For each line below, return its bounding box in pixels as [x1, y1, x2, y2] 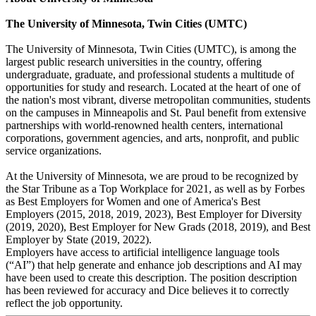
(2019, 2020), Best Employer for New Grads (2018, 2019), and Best [6, 221, 310, 233]
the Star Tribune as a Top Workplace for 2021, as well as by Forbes [6, 183, 305, 195]
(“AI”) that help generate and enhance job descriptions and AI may [6, 259, 302, 272]
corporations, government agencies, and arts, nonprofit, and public [6, 132, 299, 145]
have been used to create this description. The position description [6, 272, 297, 284]
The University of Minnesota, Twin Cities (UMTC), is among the [6, 43, 296, 56]
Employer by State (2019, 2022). [6, 233, 152, 246]
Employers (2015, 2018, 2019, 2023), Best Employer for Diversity [6, 208, 302, 221]
